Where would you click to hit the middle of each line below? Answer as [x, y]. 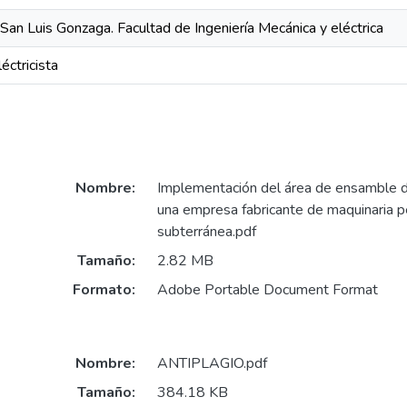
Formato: [104, 290]
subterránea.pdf [206, 232]
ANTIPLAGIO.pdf [212, 363]
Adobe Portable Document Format [267, 290]
